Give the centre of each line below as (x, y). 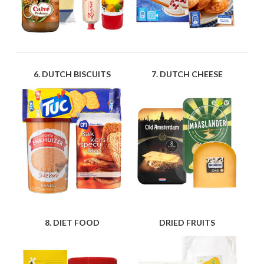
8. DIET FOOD (72, 223)
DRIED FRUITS (187, 223)
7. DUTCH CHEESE (187, 74)
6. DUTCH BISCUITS (72, 74)
